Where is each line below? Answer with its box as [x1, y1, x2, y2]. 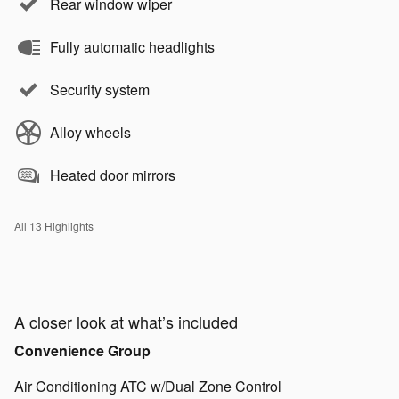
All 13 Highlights [14, 218, 94, 234]
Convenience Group [14, 340, 151, 362]
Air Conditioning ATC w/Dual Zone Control [14, 376, 281, 397]
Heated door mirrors [50, 165, 175, 186]
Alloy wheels [50, 122, 131, 143]
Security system [50, 79, 150, 101]
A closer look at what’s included [14, 310, 238, 334]
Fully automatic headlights [50, 37, 215, 58]
